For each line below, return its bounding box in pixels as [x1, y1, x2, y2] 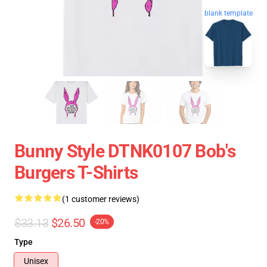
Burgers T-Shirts [14, 162, 138, 183]
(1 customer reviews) [62, 194, 139, 204]
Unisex [24, 256, 48, 266]
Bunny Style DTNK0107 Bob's [14, 141, 236, 162]
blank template [204, 8, 253, 17]
